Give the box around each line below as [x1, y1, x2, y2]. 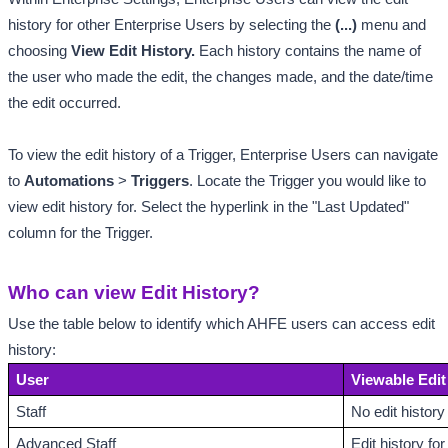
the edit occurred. [8, 95, 125, 112]
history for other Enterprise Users [8, 17, 225, 34]
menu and [357, 17, 426, 34]
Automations [24, 173, 114, 190]
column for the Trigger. [8, 225, 157, 242]
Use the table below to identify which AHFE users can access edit [8, 316, 435, 333]
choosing [8, 43, 67, 60]
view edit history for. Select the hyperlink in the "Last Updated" [8, 199, 409, 216]
